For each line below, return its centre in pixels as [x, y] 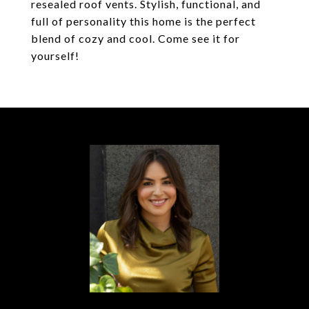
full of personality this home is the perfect [143, 21]
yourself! [55, 56]
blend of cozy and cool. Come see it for [136, 38]
